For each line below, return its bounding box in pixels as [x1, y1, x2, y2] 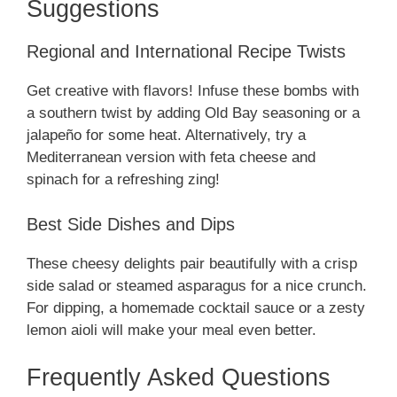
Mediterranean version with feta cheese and [27, 149, 315, 167]
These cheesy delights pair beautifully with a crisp [27, 254, 357, 272]
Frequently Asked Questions [27, 364, 331, 392]
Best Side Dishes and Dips [27, 214, 235, 234]
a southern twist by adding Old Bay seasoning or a [27, 105, 360, 122]
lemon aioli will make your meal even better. [27, 321, 316, 339]
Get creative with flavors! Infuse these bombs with [27, 82, 359, 100]
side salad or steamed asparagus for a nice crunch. [27, 276, 367, 294]
